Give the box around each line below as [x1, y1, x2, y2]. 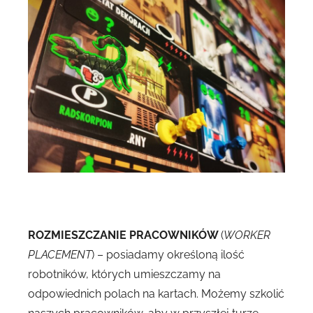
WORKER [224, 228, 270, 242]
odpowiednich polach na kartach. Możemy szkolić [28, 287, 284, 301]
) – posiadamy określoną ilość [92, 248, 245, 262]
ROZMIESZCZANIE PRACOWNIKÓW [28, 228, 221, 242]
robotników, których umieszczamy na [28, 268, 221, 282]
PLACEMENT [28, 248, 92, 262]
